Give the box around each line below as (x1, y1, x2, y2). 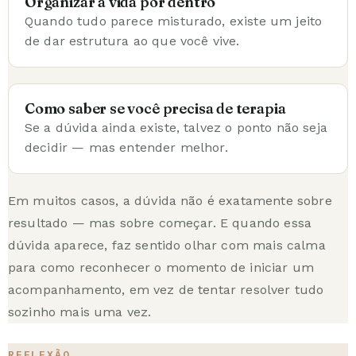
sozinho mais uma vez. (8, 304, 152, 319)
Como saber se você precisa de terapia (25, 99, 286, 118)
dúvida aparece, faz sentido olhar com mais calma (8, 237, 326, 253)
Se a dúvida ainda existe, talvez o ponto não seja (25, 119, 327, 135)
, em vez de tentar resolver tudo (122, 281, 324, 297)
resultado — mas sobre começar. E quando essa (8, 215, 312, 230)
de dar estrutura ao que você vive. (25, 33, 240, 48)
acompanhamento (8, 281, 122, 297)
